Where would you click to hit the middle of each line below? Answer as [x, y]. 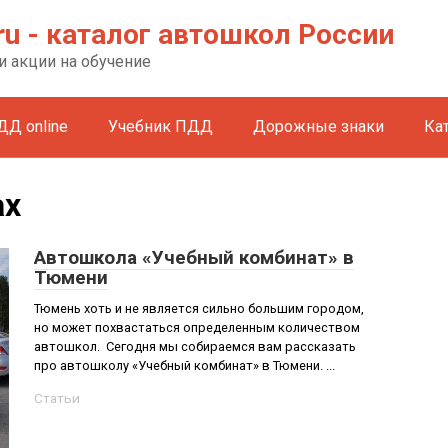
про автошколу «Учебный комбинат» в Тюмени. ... [184, 365]
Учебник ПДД [160, 126]
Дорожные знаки [318, 126]
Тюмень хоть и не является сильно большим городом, [199, 308]
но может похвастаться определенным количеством [197, 327]
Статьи [57, 398]
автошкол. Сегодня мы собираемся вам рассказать [195, 346]
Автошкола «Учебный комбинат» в [194, 257]
